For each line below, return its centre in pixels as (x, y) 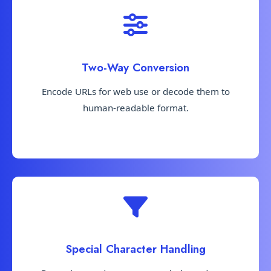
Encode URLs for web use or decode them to (135, 91)
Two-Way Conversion (135, 67)
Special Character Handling (135, 249)
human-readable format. (135, 107)
